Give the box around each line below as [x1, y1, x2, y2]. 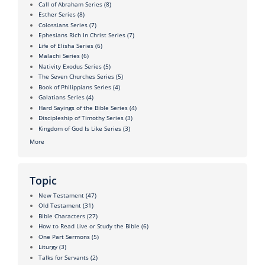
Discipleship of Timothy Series [38, 114, 124, 122]
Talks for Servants [38, 253, 89, 261]
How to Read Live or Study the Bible [38, 222, 140, 231]
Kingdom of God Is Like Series [38, 124, 121, 132]
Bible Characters [38, 211, 85, 220]
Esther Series [38, 10, 76, 19]
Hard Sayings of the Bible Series [38, 103, 128, 112]
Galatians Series [38, 93, 85, 102]
